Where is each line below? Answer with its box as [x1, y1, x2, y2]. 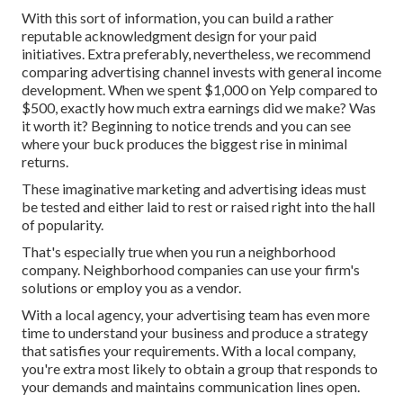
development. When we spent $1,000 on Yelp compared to [22, 81, 378, 99]
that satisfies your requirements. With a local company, [22, 342, 355, 360]
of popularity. [22, 216, 103, 234]
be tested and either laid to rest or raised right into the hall [22, 198, 375, 216]
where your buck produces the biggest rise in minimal [22, 135, 347, 153]
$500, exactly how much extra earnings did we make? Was [22, 99, 376, 117]
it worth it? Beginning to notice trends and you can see [22, 117, 351, 135]
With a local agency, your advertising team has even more [22, 306, 370, 324]
